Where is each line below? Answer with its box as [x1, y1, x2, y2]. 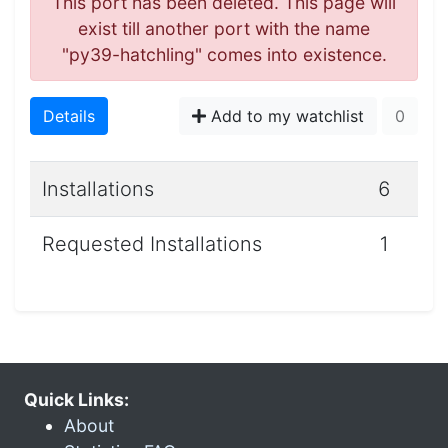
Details [43, 105, 95, 126]
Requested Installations [42, 231, 262, 256]
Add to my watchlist [206, 105, 364, 126]
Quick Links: [24, 388, 129, 410]
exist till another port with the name [78, 17, 370, 39]
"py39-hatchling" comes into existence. [61, 43, 387, 65]
